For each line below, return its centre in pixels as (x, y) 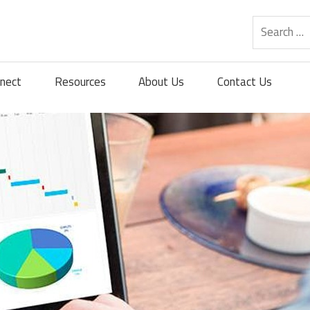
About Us (162, 81)
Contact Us (245, 81)
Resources (80, 81)
